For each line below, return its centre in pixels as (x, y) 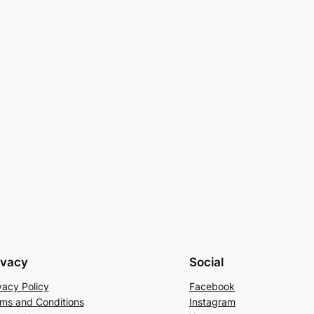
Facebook (212, 286)
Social (206, 262)
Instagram (212, 301)
